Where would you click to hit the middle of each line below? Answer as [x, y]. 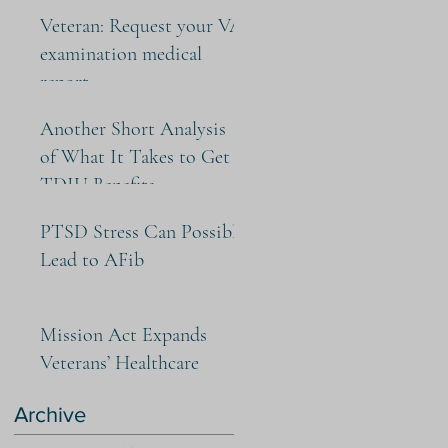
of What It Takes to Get [135, 157]
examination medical [121, 54]
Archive [50, 414]
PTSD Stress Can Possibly [143, 232]
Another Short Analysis [133, 129]
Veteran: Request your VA [74, 26]
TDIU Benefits [97, 185]
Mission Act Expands [123, 335]
